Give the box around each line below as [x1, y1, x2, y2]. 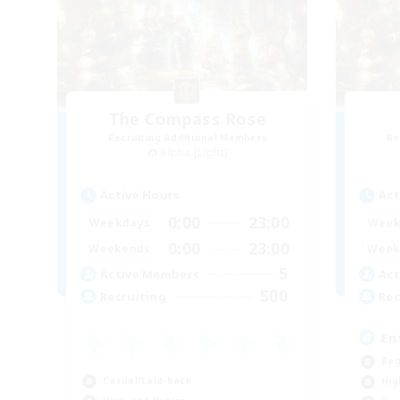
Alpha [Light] [160, 144, 229, 160]
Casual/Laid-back [103, 374, 191, 387]
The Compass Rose [108, 107, 267, 129]
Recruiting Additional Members [107, 130, 268, 144]
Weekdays [88, 214, 151, 230]
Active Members [100, 265, 200, 282]
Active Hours [100, 187, 180, 204]
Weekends [88, 240, 151, 256]
